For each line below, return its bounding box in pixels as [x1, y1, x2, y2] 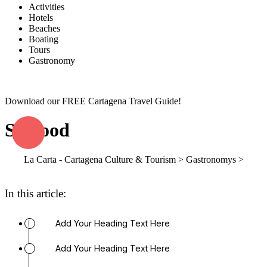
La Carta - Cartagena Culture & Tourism [23, 154, 176, 164]
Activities [29, 2, 64, 12]
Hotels [29, 13, 53, 23]
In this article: [5, 187, 66, 200]
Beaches [29, 23, 60, 33]
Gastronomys [185, 154, 236, 164]
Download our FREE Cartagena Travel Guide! [5, 96, 181, 106]
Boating [29, 34, 58, 44]
